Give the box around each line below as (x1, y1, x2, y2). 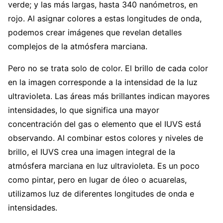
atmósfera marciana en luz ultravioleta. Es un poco (8, 160, 200, 171)
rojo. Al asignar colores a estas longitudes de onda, (8, 13, 202, 23)
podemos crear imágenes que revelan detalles (8, 27, 182, 37)
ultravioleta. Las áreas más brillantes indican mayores (8, 91, 210, 101)
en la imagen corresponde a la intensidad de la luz (8, 77, 198, 87)
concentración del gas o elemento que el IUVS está (8, 118, 201, 129)
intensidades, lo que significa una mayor (8, 105, 159, 115)
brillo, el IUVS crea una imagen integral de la (8, 146, 175, 157)
